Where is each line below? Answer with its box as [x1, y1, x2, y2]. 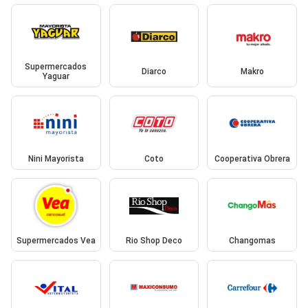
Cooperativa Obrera [214, 153, 290, 164]
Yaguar [42, 71, 69, 82]
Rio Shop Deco [125, 236, 182, 246]
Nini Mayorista [27, 153, 84, 164]
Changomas [228, 236, 276, 246]
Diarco [141, 67, 166, 77]
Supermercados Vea [16, 236, 96, 246]
